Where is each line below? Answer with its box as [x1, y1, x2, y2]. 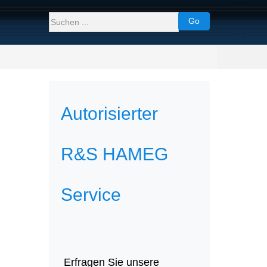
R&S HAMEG [61, 144, 168, 164]
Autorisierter [61, 103, 158, 123]
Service [61, 184, 121, 204]
